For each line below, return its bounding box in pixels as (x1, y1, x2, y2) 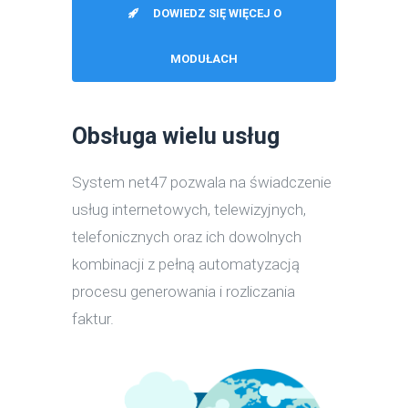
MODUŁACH (170, 52, 238, 66)
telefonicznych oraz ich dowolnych (72, 228, 301, 247)
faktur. (72, 310, 114, 329)
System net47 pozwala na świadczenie (72, 173, 331, 192)
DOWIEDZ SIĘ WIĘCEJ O (152, 6, 281, 21)
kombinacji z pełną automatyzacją (72, 255, 300, 274)
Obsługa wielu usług (72, 123, 280, 150)
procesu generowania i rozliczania (72, 282, 295, 301)
